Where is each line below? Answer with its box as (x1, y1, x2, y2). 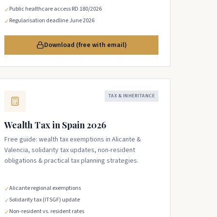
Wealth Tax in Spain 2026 (4, 119, 106, 131)
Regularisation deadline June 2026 (9, 16, 94, 25)
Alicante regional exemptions (9, 184, 81, 192)
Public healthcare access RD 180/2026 (9, 5, 102, 13)
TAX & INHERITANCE (108, 93, 155, 99)
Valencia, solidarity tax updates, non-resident (4, 145, 135, 155)
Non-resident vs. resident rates (9, 207, 84, 216)
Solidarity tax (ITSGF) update (9, 196, 80, 204)
